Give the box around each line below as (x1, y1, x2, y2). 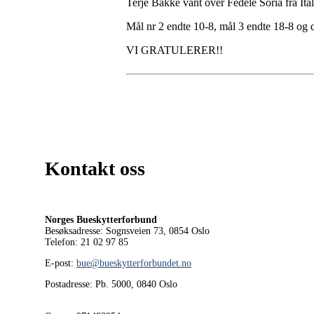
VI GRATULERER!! (126, 43, 223, 56)
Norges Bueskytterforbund (45, 214, 157, 226)
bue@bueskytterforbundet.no (76, 258, 191, 269)
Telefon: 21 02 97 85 (45, 237, 128, 248)
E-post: (45, 258, 74, 269)
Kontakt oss (45, 158, 145, 180)
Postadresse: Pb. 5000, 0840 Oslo (45, 279, 177, 290)
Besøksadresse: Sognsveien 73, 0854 (45, 226, 189, 237)
